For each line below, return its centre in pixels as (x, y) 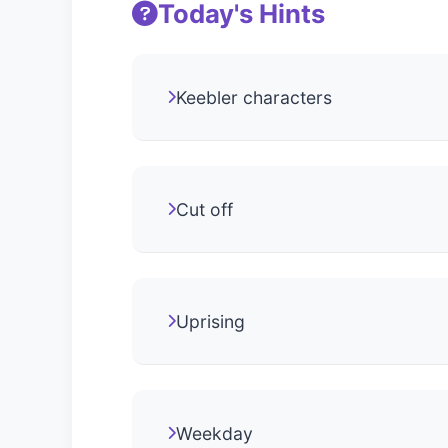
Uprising (210, 321)
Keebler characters (254, 97)
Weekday (214, 433)
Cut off (204, 209)
